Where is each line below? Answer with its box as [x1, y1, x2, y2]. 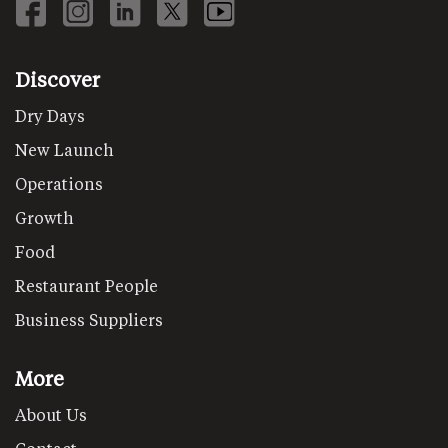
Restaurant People [15, 274, 158, 296]
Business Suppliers [15, 308, 163, 330]
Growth [15, 206, 74, 228]
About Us [15, 403, 87, 425]
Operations [15, 172, 103, 194]
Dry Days [15, 104, 85, 126]
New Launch [15, 138, 114, 160]
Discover [15, 65, 100, 92]
